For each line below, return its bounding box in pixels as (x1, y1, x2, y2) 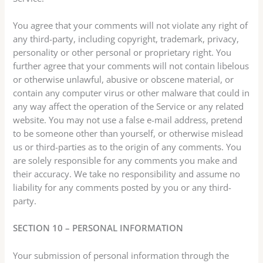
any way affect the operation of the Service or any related (13, 100, 244, 113)
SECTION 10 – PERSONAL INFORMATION (13, 222, 184, 234)
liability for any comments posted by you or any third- (13, 181, 232, 194)
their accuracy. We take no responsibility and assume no (13, 168, 241, 180)
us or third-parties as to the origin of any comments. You (13, 141, 242, 153)
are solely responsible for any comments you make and (13, 154, 238, 167)
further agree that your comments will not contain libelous (13, 60, 249, 72)
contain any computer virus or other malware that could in (13, 87, 250, 99)
